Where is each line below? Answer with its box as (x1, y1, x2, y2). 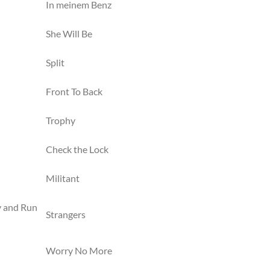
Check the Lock (46, 143, 108, 155)
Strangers (46, 209, 86, 220)
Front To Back (46, 86, 102, 97)
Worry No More (46, 245, 112, 256)
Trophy (46, 115, 75, 126)
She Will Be (46, 28, 92, 39)
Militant (46, 172, 80, 184)
